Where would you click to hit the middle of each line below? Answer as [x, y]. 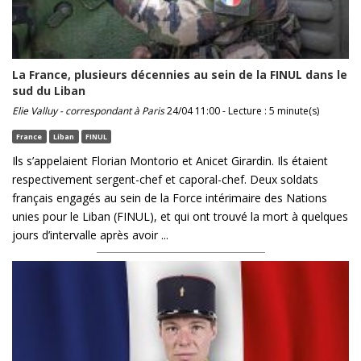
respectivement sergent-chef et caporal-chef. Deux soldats [165, 180]
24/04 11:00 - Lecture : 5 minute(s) [242, 111]
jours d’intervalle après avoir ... [90, 235]
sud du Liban [49, 91]
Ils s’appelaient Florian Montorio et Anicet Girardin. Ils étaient [170, 161]
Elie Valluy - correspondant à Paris [88, 111]
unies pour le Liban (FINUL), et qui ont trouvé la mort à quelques [180, 217]
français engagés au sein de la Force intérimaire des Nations [170, 198]
